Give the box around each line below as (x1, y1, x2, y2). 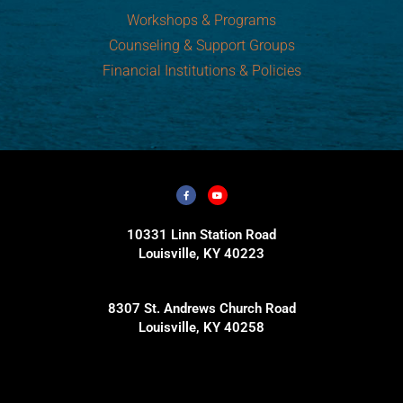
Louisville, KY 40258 (139, 319, 264, 336)
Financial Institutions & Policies (102, 62, 301, 79)
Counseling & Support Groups (108, 37, 295, 54)
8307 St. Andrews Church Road (107, 300, 296, 317)
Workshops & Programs (127, 12, 276, 29)
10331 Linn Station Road (127, 227, 276, 243)
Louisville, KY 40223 (139, 246, 264, 262)
